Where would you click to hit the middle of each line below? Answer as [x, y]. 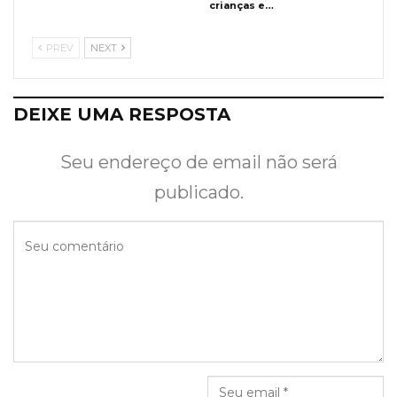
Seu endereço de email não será [198, 162]
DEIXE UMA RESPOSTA [122, 114]
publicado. [198, 192]
